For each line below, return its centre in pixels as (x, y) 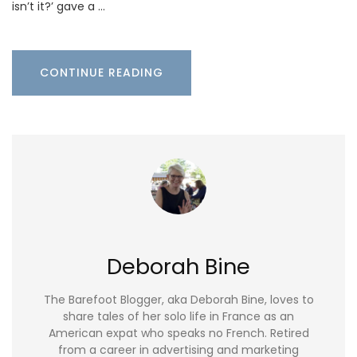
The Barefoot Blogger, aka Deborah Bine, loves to (178, 300)
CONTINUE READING (102, 72)
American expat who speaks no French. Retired (178, 333)
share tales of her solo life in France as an (178, 317)
